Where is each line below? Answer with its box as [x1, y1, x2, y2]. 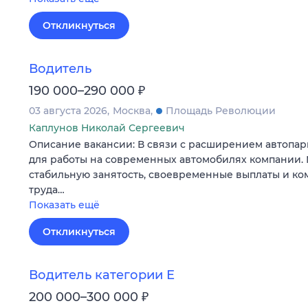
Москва [113, 104, 151, 117]
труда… [29, 183, 65, 196]
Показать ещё [29, 198, 100, 211]
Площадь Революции [166, 104, 276, 117]
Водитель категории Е [29, 267, 175, 283]
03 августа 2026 [29, 104, 107, 117]
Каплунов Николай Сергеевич [29, 121, 185, 134]
